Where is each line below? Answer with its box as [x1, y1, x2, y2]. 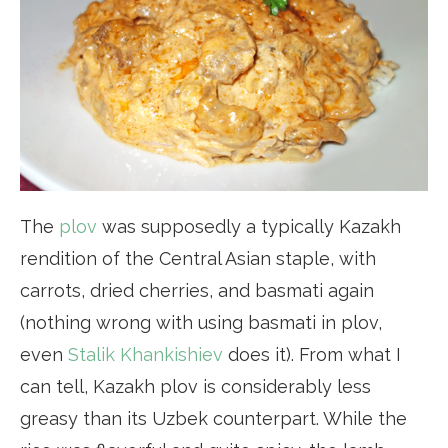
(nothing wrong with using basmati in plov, [20, 311, 382, 333]
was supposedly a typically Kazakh [97, 215, 401, 237]
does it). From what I [223, 343, 401, 365]
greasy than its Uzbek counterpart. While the [20, 407, 407, 429]
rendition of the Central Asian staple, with [20, 247, 376, 269]
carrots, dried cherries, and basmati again [20, 279, 374, 301]
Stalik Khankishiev [68, 343, 223, 365]
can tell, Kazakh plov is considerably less [20, 375, 371, 397]
